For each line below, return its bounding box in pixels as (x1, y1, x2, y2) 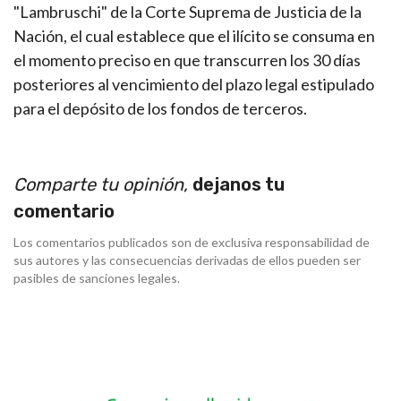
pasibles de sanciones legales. (13, 270, 180, 286)
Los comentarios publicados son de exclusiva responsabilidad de (13, 235, 370, 251)
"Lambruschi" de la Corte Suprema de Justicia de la (13, 2, 362, 22)
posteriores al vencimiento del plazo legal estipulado (13, 74, 374, 95)
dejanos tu (192, 174, 285, 196)
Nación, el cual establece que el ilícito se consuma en (13, 26, 375, 47)
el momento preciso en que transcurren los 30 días (13, 50, 361, 71)
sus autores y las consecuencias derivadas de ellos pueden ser (13, 252, 361, 269)
